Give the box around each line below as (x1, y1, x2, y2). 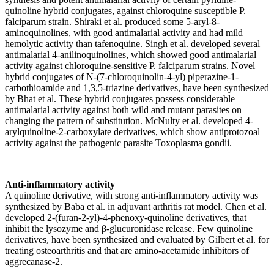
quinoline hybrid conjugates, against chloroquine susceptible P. (5, 5, 246, 16)
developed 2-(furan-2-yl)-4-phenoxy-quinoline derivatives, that (5, 212, 246, 223)
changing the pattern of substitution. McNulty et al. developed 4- (5, 115, 253, 126)
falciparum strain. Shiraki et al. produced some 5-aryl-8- (5, 16, 220, 27)
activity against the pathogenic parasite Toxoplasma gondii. (5, 137, 232, 148)
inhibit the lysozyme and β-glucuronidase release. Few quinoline (5, 223, 253, 234)
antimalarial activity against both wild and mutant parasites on (5, 104, 242, 115)
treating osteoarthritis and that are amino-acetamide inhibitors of (5, 245, 249, 256)
